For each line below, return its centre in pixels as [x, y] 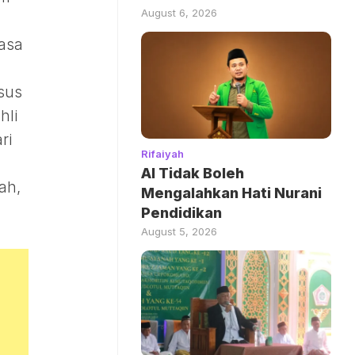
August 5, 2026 [179, 232]
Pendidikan [181, 213]
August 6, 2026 [179, 13]
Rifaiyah [162, 154]
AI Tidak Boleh [193, 174]
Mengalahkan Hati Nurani [231, 193]
